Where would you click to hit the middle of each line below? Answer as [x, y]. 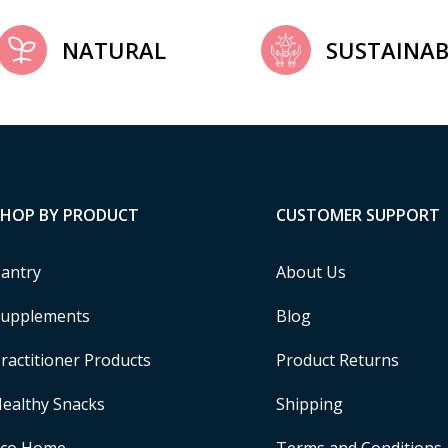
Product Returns [337, 360]
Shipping [309, 404]
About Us [311, 272]
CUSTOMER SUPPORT [358, 215]
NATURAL [114, 50]
